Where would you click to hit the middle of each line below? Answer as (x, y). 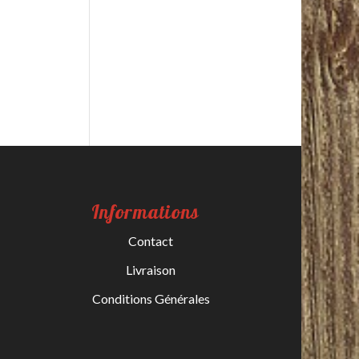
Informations (145, 212)
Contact (151, 241)
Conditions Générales (151, 299)
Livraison (151, 270)
